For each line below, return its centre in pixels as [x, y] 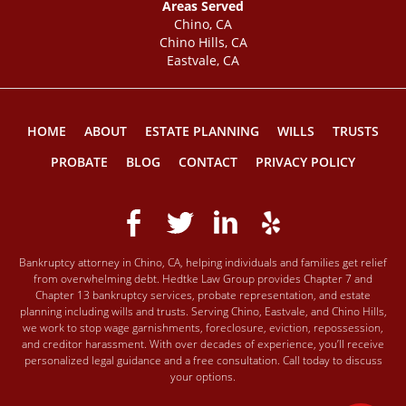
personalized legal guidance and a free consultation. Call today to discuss [203, 360]
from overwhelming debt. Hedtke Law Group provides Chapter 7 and [203, 279]
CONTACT [208, 162]
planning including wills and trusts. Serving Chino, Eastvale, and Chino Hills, [203, 311]
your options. [203, 377]
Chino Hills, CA [203, 42]
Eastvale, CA [203, 60]
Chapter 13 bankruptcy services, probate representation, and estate [203, 295]
